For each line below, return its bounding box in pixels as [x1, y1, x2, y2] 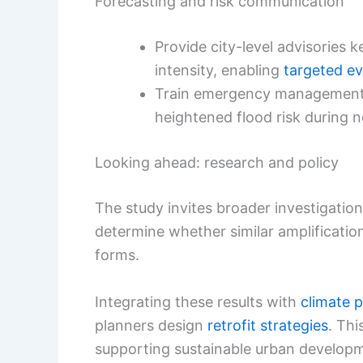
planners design [95, 317, 207, 335]
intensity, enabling [155, 62, 284, 79]
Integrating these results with [95, 293, 301, 311]
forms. [95, 246, 139, 264]
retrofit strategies [207, 317, 328, 335]
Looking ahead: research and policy [95, 154, 339, 172]
